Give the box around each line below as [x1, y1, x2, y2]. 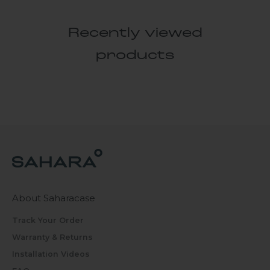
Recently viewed [67, 27, 202, 41]
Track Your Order [12, 216, 84, 225]
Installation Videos [12, 249, 90, 259]
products [95, 49, 175, 63]
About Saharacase [12, 192, 95, 204]
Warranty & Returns [12, 232, 93, 242]
